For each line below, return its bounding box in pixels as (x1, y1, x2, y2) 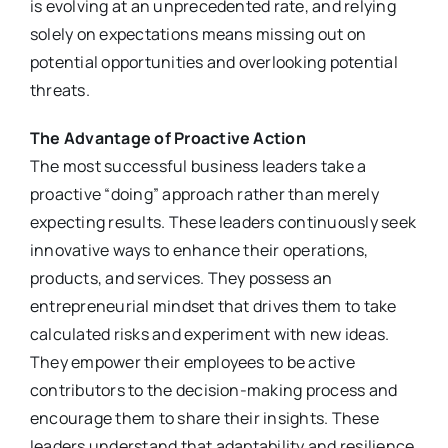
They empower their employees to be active (29, 351, 355, 374)
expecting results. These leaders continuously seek (29, 211, 416, 234)
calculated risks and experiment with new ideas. (29, 323, 390, 346)
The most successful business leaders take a (29, 155, 367, 178)
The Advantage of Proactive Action (29, 127, 306, 150)
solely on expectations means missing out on (29, 23, 367, 46)
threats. (29, 79, 90, 102)
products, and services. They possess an (29, 267, 333, 290)
